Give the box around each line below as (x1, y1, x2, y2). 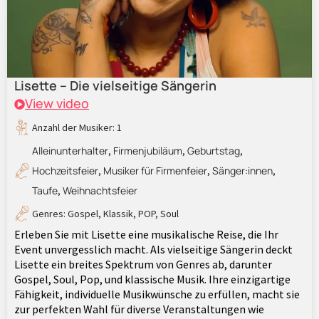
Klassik (103, 206, 133, 220)
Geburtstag (187, 143, 240, 157)
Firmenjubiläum (113, 143, 182, 157)
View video (25, 94, 89, 112)
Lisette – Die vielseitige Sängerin (14, 76, 216, 94)
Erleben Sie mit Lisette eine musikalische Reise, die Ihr (14, 226, 278, 241)
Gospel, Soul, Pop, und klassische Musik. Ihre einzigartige (14, 271, 291, 286)
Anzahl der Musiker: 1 (32, 120, 122, 134)
